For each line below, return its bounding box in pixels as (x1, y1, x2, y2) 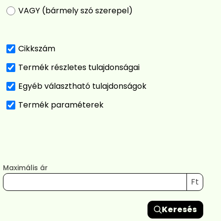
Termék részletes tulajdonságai (18, 61, 140, 73)
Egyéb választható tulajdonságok (18, 80, 147, 92)
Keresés (162, 203, 197, 215)
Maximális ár (3, 162, 48, 173)
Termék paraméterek (18, 99, 104, 110)
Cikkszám (18, 42, 55, 54)
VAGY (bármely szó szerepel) (18, 4, 133, 16)
